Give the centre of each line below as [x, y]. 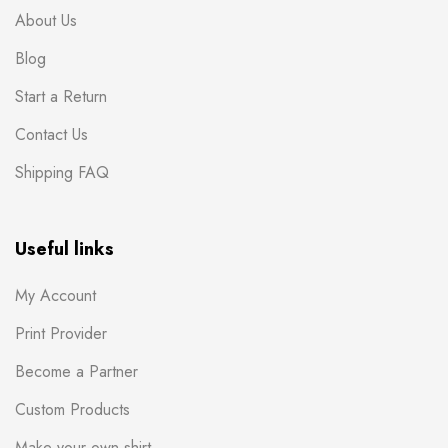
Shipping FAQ [62, 172]
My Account [55, 295]
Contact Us [51, 134]
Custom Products [72, 409]
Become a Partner [76, 371]
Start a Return [61, 96]
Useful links [64, 248]
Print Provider [61, 333]
